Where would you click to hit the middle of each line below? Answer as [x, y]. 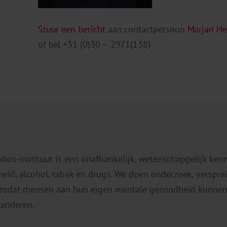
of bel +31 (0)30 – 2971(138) [94, 45]
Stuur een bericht [71, 29]
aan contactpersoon [146, 29]
